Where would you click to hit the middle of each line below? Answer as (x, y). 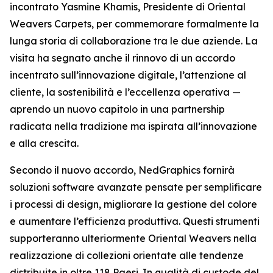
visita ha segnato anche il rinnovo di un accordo (122, 58)
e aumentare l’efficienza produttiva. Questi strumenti (135, 221)
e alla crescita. (44, 143)
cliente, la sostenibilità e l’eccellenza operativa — (125, 92)
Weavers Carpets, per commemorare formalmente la (134, 24)
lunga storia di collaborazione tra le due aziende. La (134, 41)
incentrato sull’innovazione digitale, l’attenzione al (128, 75)
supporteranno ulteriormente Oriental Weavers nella (133, 238)
